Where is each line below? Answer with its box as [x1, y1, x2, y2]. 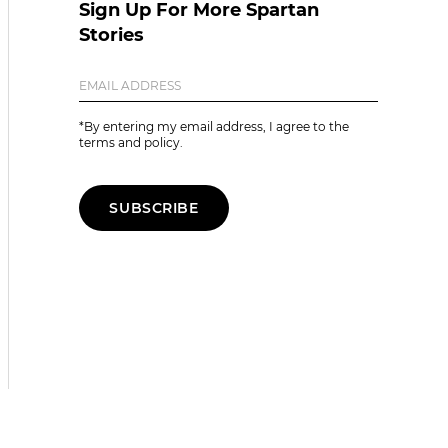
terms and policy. [79, 134, 183, 150]
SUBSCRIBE [109, 198, 199, 217]
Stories [79, 23, 144, 46]
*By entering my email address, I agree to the [79, 118, 349, 134]
